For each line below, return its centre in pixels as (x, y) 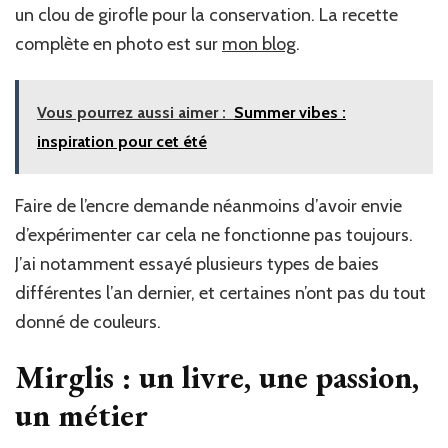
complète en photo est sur (118, 44)
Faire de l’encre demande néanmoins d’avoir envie (208, 206)
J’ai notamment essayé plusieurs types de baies (197, 264)
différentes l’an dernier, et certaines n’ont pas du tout (220, 293)
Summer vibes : (290, 113)
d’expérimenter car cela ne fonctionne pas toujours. (214, 235)
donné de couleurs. (88, 322)
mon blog (259, 44)
